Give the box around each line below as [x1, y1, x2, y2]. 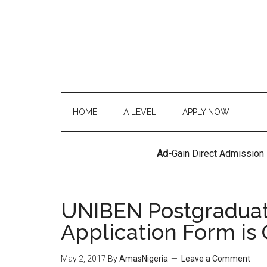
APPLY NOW [182, 107, 229, 117]
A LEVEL [123, 107, 156, 117]
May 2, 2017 [61, 254, 106, 263]
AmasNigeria [119, 254, 168, 263]
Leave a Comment [181, 254, 250, 263]
